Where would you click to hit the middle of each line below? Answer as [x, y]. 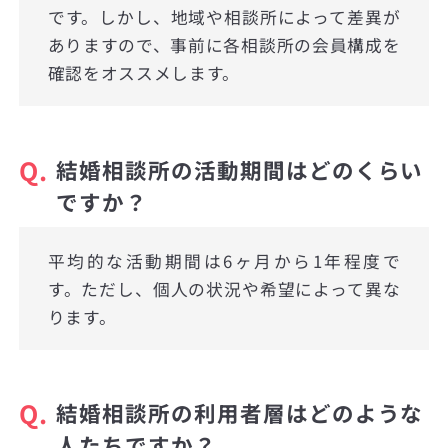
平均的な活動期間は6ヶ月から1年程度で [224, 260]
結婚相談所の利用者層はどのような [240, 413]
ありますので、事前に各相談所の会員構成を [224, 45]
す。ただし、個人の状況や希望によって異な [224, 288]
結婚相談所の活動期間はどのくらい [240, 169]
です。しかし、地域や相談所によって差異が [224, 17]
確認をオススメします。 [144, 73]
